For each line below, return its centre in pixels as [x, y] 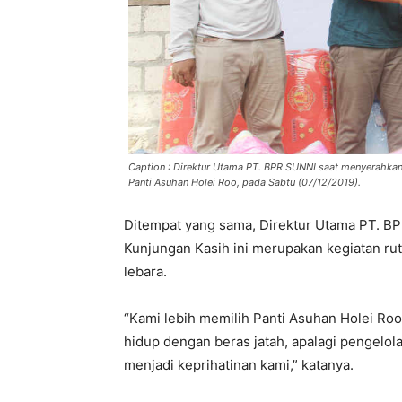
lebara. [145, 272]
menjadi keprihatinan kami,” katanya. [239, 365]
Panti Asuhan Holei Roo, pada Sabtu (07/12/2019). [245, 183]
